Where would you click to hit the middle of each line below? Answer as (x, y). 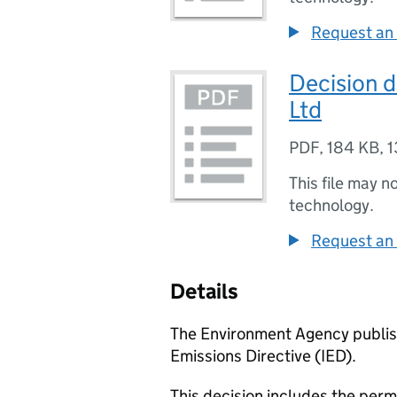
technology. (331, 205)
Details (204, 291)
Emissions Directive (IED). (263, 356)
